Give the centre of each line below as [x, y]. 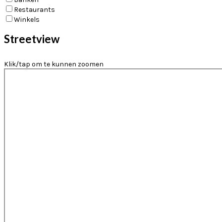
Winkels [27, 19]
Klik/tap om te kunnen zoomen [54, 64]
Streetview [32, 39]
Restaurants [34, 9]
